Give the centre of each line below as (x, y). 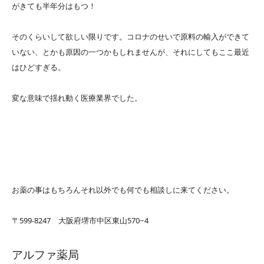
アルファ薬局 (45, 255)
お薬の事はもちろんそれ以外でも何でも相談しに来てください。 (123, 190)
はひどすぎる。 (39, 67)
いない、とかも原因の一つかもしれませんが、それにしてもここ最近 (131, 52)
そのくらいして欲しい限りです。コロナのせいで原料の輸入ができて (131, 37)
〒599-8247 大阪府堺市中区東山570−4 (80, 221)
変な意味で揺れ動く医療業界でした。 (77, 98)
